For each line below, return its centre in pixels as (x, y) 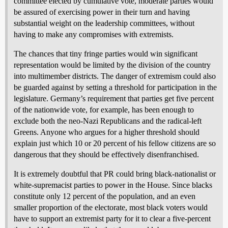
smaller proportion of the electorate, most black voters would (111, 207)
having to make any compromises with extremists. (94, 34)
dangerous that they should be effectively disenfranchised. (106, 154)
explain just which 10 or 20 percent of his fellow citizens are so (115, 143)
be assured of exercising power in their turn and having (102, 12)
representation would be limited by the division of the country (112, 65)
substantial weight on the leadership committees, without (104, 23)
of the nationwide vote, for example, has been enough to (104, 110)
